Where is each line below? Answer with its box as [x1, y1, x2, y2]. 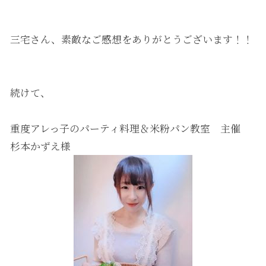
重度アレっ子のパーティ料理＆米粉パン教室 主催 [9, 121, 240, 135]
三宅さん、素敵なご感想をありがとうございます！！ [9, 31, 253, 46]
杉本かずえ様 [9, 138, 71, 153]
